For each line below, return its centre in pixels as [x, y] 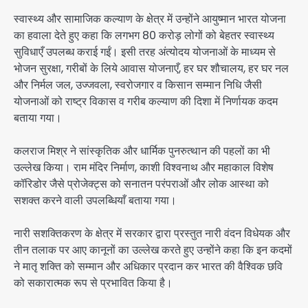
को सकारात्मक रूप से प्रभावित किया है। [93, 283]
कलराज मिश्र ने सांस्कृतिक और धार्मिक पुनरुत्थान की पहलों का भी [142, 151]
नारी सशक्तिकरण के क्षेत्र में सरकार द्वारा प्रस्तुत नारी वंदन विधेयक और [152, 233]
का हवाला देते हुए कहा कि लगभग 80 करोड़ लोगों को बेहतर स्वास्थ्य [144, 35]
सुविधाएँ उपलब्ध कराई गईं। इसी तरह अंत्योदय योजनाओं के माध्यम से [145, 52]
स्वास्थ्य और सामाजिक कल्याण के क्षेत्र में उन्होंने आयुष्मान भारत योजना [150, 19]
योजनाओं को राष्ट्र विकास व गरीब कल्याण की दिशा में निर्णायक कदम [146, 101]
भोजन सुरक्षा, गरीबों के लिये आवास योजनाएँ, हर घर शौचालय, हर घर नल [151, 68]
